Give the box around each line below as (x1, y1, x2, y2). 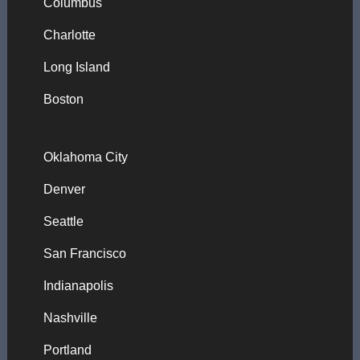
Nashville (43, 311, 97, 325)
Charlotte (43, 28, 96, 42)
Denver (43, 182, 85, 196)
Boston (43, 92, 84, 106)
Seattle (43, 215, 84, 228)
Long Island (43, 60, 110, 74)
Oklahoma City (43, 150, 128, 164)
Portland (43, 343, 92, 357)
